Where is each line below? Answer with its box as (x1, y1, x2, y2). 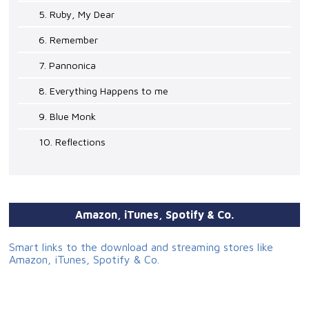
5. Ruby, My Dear (39, 8, 115, 21)
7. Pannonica (39, 59, 97, 72)
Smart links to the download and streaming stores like (9, 241, 274, 254)
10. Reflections (39, 136, 106, 148)
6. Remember (39, 34, 99, 46)
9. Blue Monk (39, 110, 97, 123)
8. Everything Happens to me (39, 85, 169, 97)
